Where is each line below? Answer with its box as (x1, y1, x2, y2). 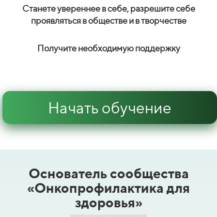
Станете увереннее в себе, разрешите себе (22, 3, 195, 14)
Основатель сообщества (28, 165, 189, 181)
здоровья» (75, 194, 142, 210)
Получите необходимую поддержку (37, 43, 180, 53)
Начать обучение (48, 98, 171, 117)
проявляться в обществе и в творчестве (31, 15, 186, 26)
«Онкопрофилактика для (27, 179, 190, 196)
